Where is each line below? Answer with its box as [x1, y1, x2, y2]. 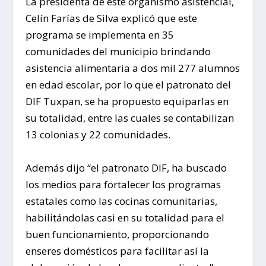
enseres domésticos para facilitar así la [25, 243, 209, 258]
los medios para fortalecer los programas [25, 177, 221, 191]
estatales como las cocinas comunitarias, [25, 194, 217, 208]
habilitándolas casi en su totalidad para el [25, 210, 224, 224]
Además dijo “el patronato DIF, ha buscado [25, 160, 227, 175]
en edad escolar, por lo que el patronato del [25, 78, 231, 92]
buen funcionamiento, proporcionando [25, 227, 209, 241]
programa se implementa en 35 [25, 28, 174, 42]
